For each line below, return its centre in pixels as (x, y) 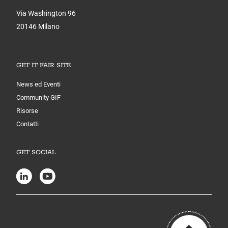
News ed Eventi (38, 84)
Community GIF (38, 97)
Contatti (27, 124)
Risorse (27, 110)
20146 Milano (38, 26)
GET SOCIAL (36, 152)
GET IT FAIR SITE (43, 65)
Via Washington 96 (46, 13)
